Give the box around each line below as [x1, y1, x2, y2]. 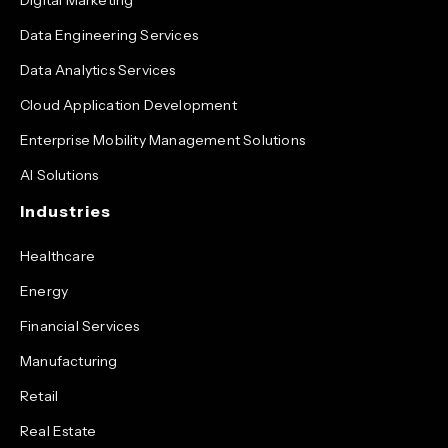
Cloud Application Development [20, 95, 237, 114]
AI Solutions [20, 165, 99, 184]
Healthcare [20, 246, 95, 265]
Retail [20, 386, 59, 405]
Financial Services [20, 316, 140, 335]
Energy [20, 281, 69, 300]
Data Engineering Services [20, 25, 198, 44]
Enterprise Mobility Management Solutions [20, 130, 305, 149]
